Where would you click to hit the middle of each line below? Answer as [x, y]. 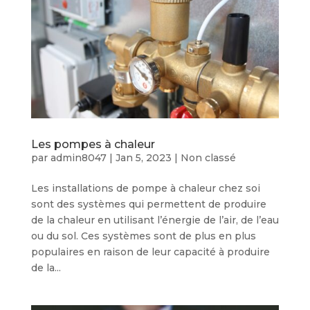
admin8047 [78, 157]
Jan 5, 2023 [143, 157]
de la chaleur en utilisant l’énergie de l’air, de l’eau [155, 220]
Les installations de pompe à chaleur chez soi [145, 188]
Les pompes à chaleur [93, 144]
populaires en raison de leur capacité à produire [150, 252]
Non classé [208, 157]
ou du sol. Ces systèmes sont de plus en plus [143, 236]
